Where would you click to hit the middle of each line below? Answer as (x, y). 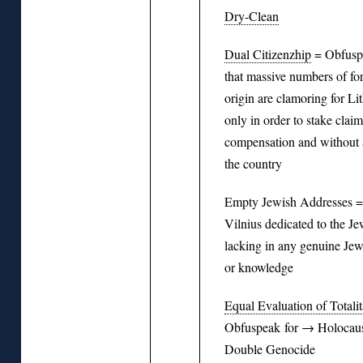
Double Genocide (270, 348)
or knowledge (259, 267)
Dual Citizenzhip (268, 53)
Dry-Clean (252, 15)
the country (253, 163)
